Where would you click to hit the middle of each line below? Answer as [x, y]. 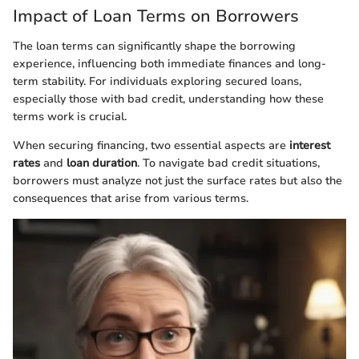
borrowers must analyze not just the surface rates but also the [177, 181]
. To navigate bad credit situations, [228, 163]
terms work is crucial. [70, 117]
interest [310, 145]
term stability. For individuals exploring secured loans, [157, 81]
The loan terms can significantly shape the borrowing [154, 46]
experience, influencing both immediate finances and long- [169, 64]
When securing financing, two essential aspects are [151, 145]
